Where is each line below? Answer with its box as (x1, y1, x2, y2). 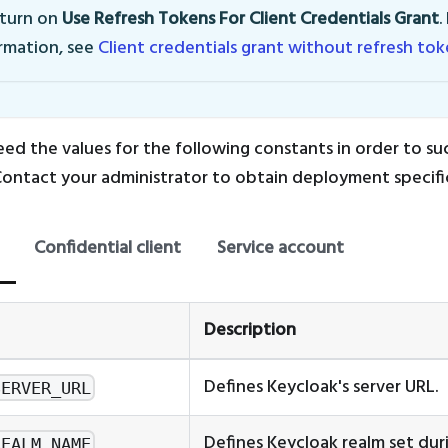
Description (203, 315, 296, 345)
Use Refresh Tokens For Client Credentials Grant (62, 5, 439, 35)
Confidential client (34, 233, 181, 263)
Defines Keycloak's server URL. (203, 372, 438, 402)
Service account (217, 233, 344, 263)
